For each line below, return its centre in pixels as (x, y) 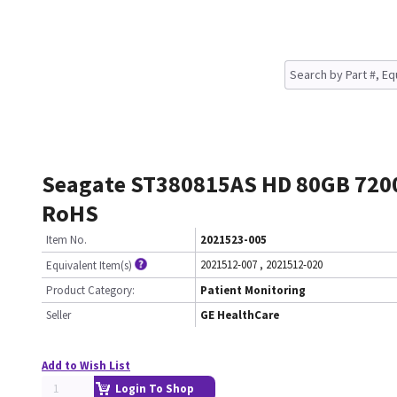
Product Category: (90, 290)
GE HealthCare (240, 315)
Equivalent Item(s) (89, 265)
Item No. (66, 240)
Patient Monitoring (253, 290)
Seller (58, 315)
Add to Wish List (86, 366)
